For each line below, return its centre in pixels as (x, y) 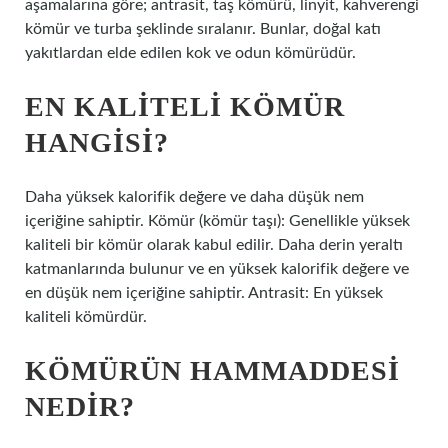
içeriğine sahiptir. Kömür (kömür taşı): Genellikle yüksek (217, 221)
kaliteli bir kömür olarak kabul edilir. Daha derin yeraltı (214, 245)
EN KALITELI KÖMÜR (185, 106)
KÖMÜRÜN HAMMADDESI (212, 370)
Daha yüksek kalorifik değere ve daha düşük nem (194, 197)
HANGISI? (97, 142)
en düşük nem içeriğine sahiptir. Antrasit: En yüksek (204, 293)
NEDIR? (80, 406)
